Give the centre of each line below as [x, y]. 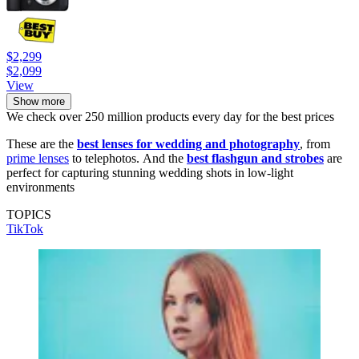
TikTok [25, 229]
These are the [42, 144]
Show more [39, 102]
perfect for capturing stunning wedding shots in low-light [150, 173]
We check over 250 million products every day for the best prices [170, 117]
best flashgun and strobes [255, 159]
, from [315, 144]
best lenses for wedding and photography [188, 144]
